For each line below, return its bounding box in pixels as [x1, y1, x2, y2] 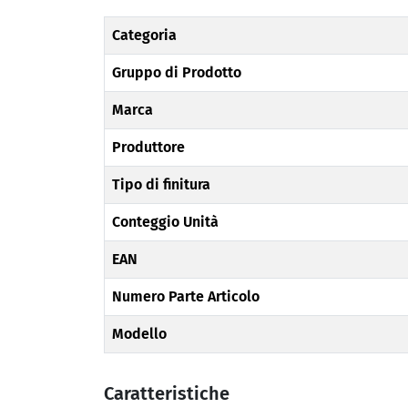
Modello [112, 325, 167, 342]
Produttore [112, 138, 185, 156]
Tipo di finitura [112, 176, 210, 193]
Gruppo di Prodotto [112, 64, 241, 81]
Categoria [112, 26, 177, 44]
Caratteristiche [104, 382, 229, 404]
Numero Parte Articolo [112, 288, 260, 305]
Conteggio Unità [112, 213, 219, 230]
